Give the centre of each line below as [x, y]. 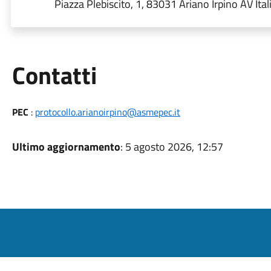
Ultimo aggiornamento [66, 147]
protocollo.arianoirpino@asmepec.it [107, 112]
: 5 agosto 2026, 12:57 [171, 147]
